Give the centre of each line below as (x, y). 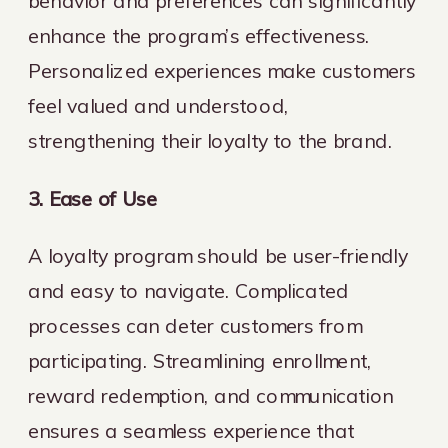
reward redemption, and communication (211, 396)
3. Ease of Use (92, 198)
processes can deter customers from (195, 326)
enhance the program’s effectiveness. (199, 36)
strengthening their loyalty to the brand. (210, 141)
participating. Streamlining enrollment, (200, 361)
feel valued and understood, (158, 106)
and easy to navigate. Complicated (188, 291)
